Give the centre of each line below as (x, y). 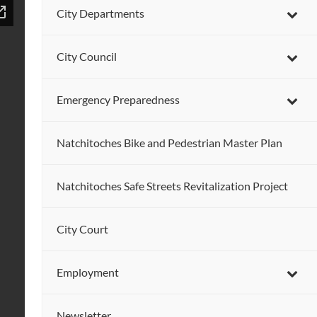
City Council (86, 57)
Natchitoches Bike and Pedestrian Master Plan (169, 143)
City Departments (100, 13)
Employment (87, 272)
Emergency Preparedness (118, 100)
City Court (82, 229)
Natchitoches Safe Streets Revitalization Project (172, 186)
